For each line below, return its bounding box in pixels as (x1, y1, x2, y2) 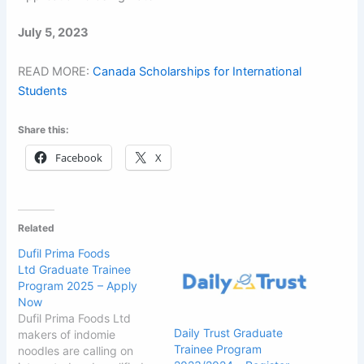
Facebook (55, 150, 103, 166)
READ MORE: (18, 63, 93, 79)
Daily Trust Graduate (174, 325, 283, 340)
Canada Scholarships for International (93, 63, 302, 79)
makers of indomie (18, 327, 116, 341)
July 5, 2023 (18, 25, 89, 41)
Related (18, 221, 55, 234)
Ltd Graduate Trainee (18, 262, 132, 276)
